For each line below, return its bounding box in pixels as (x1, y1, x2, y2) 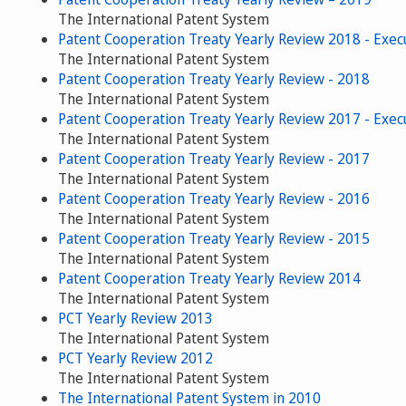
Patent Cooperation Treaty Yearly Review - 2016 (58, 188, 370, 208)
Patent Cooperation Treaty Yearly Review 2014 (58, 267, 361, 288)
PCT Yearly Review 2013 (58, 307, 213, 328)
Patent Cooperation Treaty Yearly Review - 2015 (58, 227, 370, 248)
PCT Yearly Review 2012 (58, 347, 213, 368)
